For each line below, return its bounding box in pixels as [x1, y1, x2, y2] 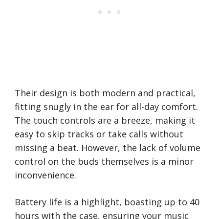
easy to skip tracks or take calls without [15, 128, 183, 140]
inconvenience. [15, 169, 76, 181]
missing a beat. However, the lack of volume [15, 142, 200, 154]
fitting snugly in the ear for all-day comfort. [15, 101, 198, 113]
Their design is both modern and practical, [15, 87, 196, 99]
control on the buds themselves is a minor [15, 155, 194, 168]
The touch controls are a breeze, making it [15, 114, 195, 127]
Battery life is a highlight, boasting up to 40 [15, 196, 199, 208]
